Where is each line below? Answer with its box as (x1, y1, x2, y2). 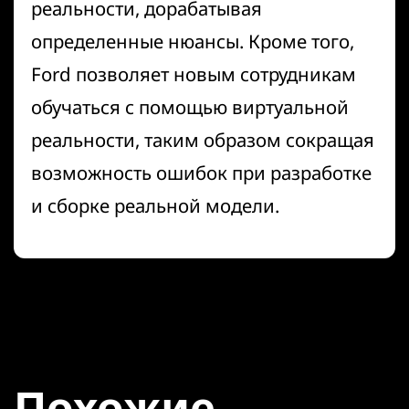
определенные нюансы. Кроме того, (31, 28, 354, 55)
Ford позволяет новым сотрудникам (31, 61, 356, 88)
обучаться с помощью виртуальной (31, 94, 349, 121)
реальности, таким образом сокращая (31, 127, 374, 153)
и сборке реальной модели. (31, 193, 279, 219)
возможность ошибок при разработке (31, 160, 372, 186)
